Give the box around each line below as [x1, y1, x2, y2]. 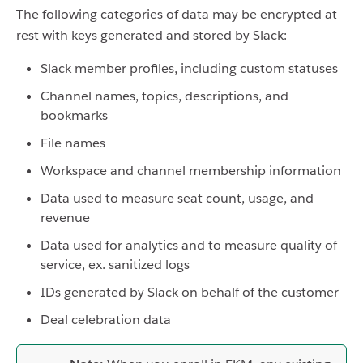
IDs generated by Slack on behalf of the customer [41, 283, 339, 301]
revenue [41, 208, 90, 226]
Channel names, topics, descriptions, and [41, 87, 288, 105]
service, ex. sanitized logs [41, 255, 190, 273]
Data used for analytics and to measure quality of [41, 236, 337, 254]
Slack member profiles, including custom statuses [41, 59, 338, 77]
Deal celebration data [41, 310, 171, 328]
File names [41, 134, 105, 152]
